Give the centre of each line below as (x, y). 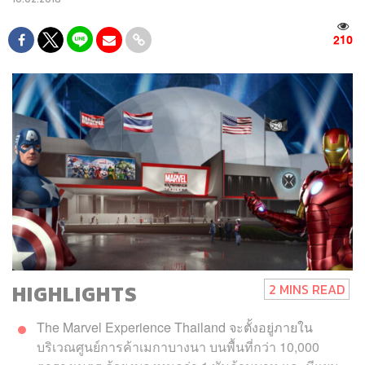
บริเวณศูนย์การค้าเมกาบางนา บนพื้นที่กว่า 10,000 (178, 346)
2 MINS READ (306, 289)
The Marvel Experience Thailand (131, 327)
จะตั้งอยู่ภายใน (269, 327)
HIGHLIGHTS (75, 294)
